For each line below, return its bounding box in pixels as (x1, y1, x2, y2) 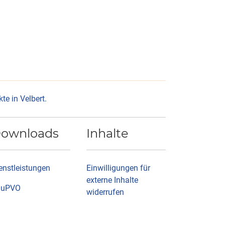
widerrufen (86, 187, 124, 197)
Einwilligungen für (86, 163, 150, 173)
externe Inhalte (86, 175, 138, 185)
